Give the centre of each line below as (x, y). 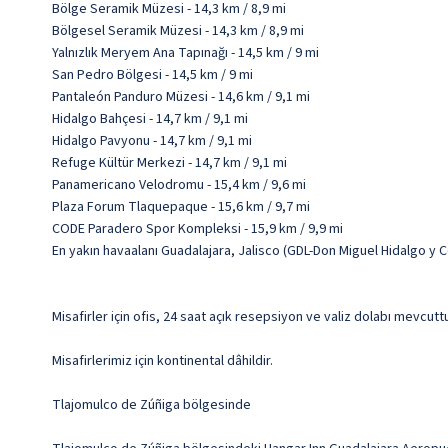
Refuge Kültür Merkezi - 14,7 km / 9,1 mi (169, 163)
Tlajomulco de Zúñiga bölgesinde (151, 405)
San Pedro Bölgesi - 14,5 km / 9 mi (152, 75)
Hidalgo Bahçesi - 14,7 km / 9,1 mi (150, 119)
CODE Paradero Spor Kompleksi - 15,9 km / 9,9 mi (197, 229)
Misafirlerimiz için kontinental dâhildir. (162, 361)
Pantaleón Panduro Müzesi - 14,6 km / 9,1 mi (181, 97)
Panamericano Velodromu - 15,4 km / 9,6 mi (179, 185)
